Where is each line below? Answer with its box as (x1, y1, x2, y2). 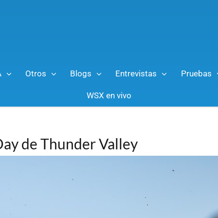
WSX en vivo (87, 90, 131, 100)
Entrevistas (115, 68, 157, 78)
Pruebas (181, 68, 212, 78)
